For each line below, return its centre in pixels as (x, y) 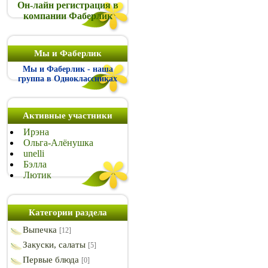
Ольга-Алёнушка (58, 143)
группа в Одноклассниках (68, 79)
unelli (34, 153)
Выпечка (40, 230)
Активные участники (68, 115)
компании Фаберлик (68, 16)
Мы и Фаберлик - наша (68, 69)
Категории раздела (68, 212)
